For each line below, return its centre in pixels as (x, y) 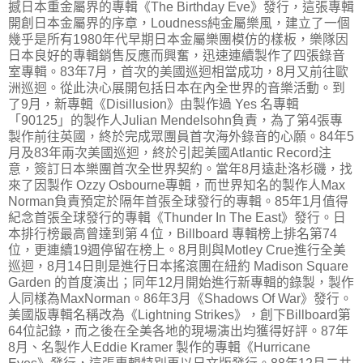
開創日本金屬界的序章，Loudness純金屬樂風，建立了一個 (179, 23)
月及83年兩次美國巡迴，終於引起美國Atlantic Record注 (170, 152)
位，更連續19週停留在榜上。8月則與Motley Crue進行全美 (177, 250)
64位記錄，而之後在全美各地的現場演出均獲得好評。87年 (178, 331)
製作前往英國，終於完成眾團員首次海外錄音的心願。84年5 (181, 136)
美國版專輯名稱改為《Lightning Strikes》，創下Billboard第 (179, 314)
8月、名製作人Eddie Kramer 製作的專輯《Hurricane (159, 347)
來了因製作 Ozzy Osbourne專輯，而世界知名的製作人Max (177, 185)
